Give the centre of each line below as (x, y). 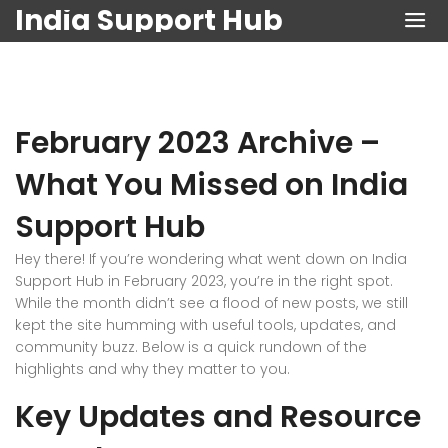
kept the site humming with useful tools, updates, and (205, 325)
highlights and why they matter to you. (152, 369)
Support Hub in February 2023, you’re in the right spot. (204, 281)
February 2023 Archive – (197, 143)
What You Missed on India (211, 185)
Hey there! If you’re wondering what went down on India (211, 259)
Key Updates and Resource (218, 417)
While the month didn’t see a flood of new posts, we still (211, 303)
